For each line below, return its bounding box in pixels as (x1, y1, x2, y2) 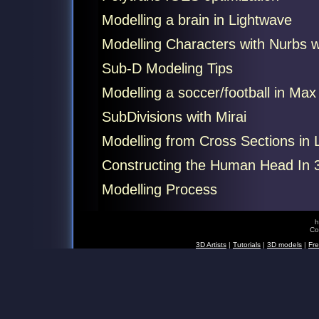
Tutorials (233, 241, 261, 249)
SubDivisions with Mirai (101, 109, 246, 125)
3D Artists (196, 241, 226, 249)
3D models (267, 241, 302, 249)
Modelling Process (101, 182, 217, 197)
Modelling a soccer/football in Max (101, 85, 316, 100)
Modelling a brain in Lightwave (101, 12, 292, 28)
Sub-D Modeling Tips (101, 61, 233, 76)
